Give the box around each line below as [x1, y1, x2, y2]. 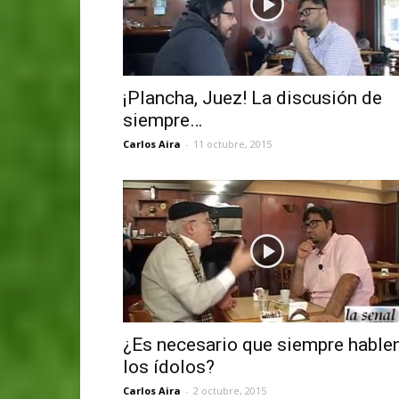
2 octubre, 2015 [193, 383, 266, 397]
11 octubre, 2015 [193, 136, 272, 151]
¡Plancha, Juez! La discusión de [123, 86, 382, 109]
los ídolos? [123, 355, 215, 378]
